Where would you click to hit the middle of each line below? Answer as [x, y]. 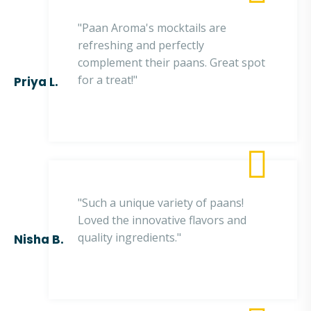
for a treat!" [109, 80]
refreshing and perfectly [141, 45]
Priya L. [36, 82]
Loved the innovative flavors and [162, 220]
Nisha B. [39, 239]
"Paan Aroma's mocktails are [152, 28]
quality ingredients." [131, 237]
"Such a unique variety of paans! [161, 203]
